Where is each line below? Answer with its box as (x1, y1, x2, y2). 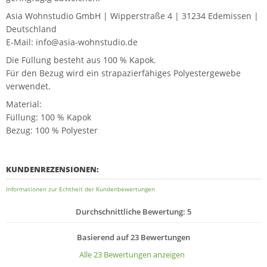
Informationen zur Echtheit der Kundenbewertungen (6, 185, 155, 193)
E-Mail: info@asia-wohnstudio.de (6, 36, 138, 48)
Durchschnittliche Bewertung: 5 (76, 206, 191, 217)
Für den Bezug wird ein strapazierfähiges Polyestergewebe (6, 67, 241, 79)
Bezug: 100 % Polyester (6, 125, 98, 136)
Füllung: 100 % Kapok (6, 111, 91, 123)
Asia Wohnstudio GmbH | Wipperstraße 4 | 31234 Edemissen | (6, 10, 259, 21)
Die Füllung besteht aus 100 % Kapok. (6, 54, 156, 66)
